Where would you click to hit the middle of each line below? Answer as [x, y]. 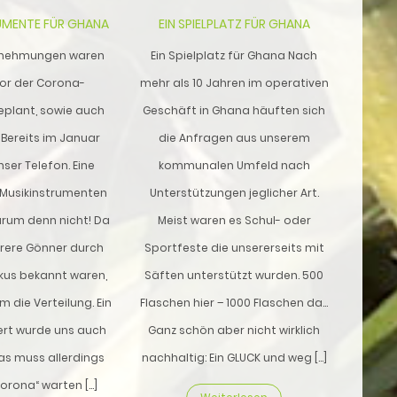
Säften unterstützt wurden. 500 [234, 275]
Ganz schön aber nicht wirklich [234, 330]
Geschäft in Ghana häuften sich [234, 110]
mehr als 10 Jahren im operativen [234, 82]
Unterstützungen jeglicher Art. [234, 192]
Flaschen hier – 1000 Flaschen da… [234, 302]
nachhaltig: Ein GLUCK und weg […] [234, 357]
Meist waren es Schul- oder [234, 220]
